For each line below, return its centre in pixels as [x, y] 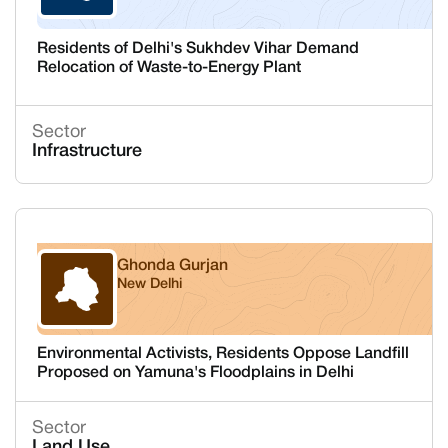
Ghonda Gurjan [172, 266]
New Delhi [149, 284]
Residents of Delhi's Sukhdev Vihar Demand [197, 48]
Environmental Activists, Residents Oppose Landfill [222, 354]
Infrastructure [86, 151]
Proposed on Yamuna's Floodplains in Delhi [195, 373]
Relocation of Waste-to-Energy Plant [168, 67]
